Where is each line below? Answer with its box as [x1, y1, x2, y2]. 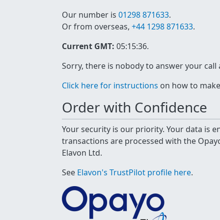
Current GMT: [62, 41, 114, 52]
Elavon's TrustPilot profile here [77, 167, 191, 178]
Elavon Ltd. [62, 147, 102, 158]
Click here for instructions [62, 80, 158, 91]
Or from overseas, [62, 21, 132, 32]
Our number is [62, 9, 118, 20]
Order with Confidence [62, 98, 207, 116]
